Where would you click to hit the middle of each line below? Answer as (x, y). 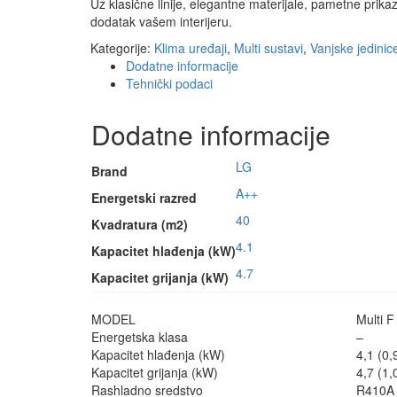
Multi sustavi (269, 48)
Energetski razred (144, 198)
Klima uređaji (191, 48)
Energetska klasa (140, 337)
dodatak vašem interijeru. (161, 22)
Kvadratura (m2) (140, 225)
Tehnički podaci (169, 84)
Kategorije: (122, 48)
